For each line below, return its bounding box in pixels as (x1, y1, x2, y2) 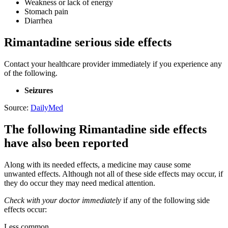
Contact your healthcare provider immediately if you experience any (4, 60, 222, 69)
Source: (4, 103, 31, 112)
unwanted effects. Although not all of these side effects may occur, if (4, 169, 223, 178)
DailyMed (31, 103, 63, 112)
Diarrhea (24, 16, 52, 25)
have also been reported (4, 136, 128, 150)
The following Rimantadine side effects (4, 123, 207, 136)
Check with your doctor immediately (4, 195, 121, 205)
